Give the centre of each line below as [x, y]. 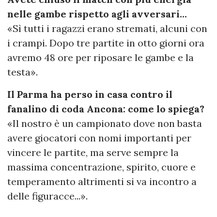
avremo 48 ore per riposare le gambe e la [101, 58]
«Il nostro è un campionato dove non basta [105, 124]
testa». [23, 72]
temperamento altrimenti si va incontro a [102, 182]
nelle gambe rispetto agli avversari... [97, 14]
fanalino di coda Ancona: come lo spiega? [106, 109]
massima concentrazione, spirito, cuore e [101, 167]
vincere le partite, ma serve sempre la [93, 153]
